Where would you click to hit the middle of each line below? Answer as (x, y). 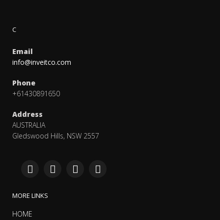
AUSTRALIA (29, 125)
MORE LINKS (30, 196)
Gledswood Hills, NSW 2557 (56, 136)
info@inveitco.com (42, 62)
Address (27, 114)
